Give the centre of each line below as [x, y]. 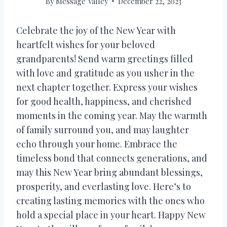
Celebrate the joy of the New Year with [96, 30]
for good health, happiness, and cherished [104, 101]
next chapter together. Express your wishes [107, 87]
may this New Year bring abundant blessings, [109, 172]
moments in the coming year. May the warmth [112, 115]
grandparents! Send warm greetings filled [105, 59]
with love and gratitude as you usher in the [105, 73]
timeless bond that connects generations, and [112, 158]
